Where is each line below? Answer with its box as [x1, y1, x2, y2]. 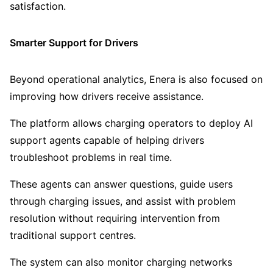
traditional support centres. [10, 229, 136, 242]
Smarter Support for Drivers [10, 36, 138, 49]
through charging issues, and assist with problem [10, 195, 236, 208]
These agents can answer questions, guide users [10, 178, 233, 191]
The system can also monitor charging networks [10, 256, 232, 269]
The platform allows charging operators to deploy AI [10, 117, 253, 130]
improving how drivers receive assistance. [10, 90, 204, 103]
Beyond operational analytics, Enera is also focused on [10, 73, 263, 86]
